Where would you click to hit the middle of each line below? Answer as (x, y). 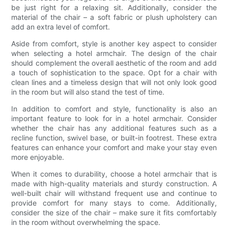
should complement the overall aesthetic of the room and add (114, 63)
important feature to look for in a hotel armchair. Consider (114, 119)
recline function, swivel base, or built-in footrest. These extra (114, 138)
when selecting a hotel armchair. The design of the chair (114, 53)
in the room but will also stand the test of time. (88, 92)
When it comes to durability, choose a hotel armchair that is (114, 174)
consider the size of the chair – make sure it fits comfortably (114, 213)
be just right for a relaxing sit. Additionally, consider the (114, 8)
